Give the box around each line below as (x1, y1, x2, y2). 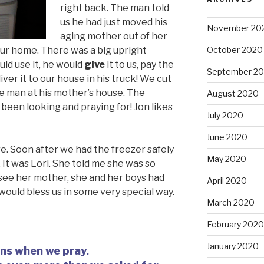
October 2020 (206, 45, 263, 55)
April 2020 (206, 176, 247, 186)
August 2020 (206, 88, 259, 99)
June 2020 (206, 132, 247, 143)
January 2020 (206, 241, 259, 252)
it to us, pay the (105, 58, 174, 70)
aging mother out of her (60, 30, 167, 42)
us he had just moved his (60, 16, 167, 28)
